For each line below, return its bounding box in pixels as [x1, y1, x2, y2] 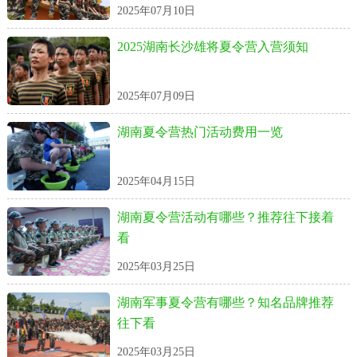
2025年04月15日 [116, 175, 195, 187]
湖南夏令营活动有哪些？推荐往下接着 [116, 210, 334, 224]
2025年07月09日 [116, 90, 195, 102]
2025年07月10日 [116, 5, 195, 17]
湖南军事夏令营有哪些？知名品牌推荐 [116, 296, 334, 309]
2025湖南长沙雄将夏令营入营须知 [116, 40, 308, 53]
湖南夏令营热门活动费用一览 [116, 125, 283, 139]
